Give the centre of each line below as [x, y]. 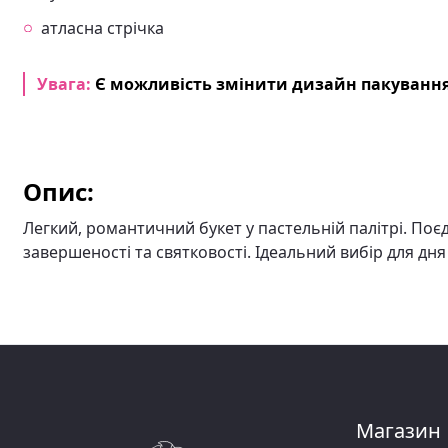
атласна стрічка [102, 27]
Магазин [398, 430]
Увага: [66, 83]
